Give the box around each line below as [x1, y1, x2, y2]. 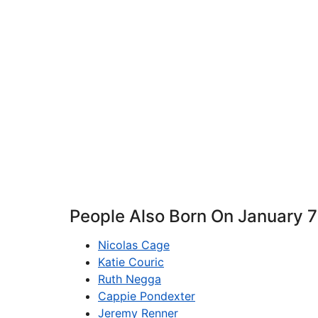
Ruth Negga [98, 272, 161, 286]
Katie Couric [98, 255, 164, 269]
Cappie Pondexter [98, 289, 195, 303]
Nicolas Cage [98, 238, 170, 252]
